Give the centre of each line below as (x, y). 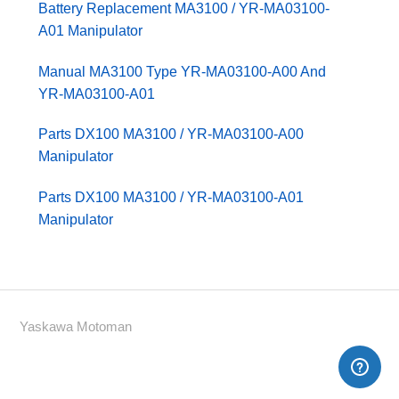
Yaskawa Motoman (76, 326)
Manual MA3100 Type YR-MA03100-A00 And (183, 71)
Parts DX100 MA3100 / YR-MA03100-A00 (171, 134)
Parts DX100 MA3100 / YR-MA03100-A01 (171, 197)
